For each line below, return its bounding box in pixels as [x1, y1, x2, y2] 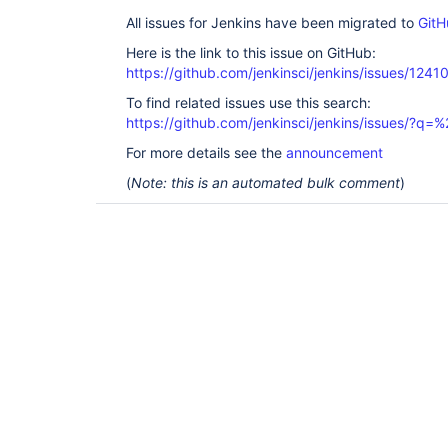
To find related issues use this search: [126, 94, 371, 111]
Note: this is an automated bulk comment [131, 174, 400, 191]
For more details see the [126, 144, 286, 161]
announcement [286, 144, 383, 161]
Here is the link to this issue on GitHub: [126, 44, 376, 61]
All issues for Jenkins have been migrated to [126, 14, 418, 31]
